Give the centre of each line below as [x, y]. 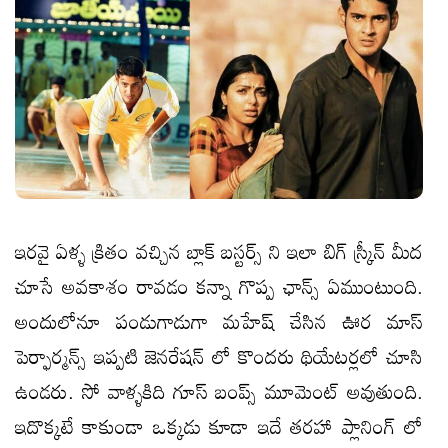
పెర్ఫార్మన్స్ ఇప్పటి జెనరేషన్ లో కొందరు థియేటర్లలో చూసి [219, 355]
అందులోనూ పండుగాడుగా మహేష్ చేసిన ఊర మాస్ [219, 320]
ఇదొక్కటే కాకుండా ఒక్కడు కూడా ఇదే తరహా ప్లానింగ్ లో [219, 425]
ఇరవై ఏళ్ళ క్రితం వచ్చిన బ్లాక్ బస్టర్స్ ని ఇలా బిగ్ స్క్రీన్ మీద [219, 250]
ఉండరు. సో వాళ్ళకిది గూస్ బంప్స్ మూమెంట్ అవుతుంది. [219, 390]
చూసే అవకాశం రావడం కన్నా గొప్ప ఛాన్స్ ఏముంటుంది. [219, 285]
